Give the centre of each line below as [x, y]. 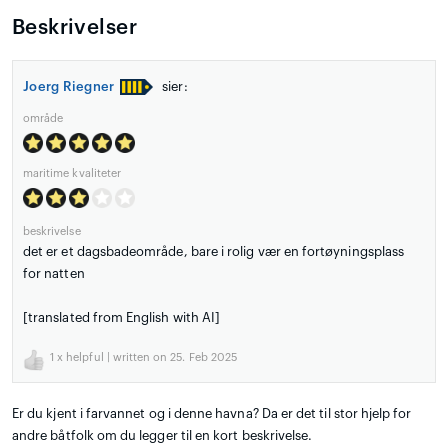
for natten [54, 273]
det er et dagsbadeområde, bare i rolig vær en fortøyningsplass [214, 251]
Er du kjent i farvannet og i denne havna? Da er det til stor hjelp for [212, 413]
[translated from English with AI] [122, 317]
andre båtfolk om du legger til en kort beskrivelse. [162, 435]
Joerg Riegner [69, 86]
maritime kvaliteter [72, 173]
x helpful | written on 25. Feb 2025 [146, 357]
